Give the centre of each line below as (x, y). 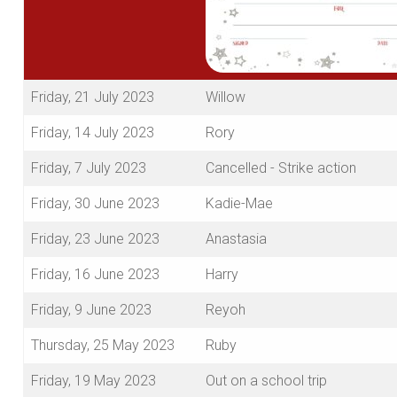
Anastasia (236, 239)
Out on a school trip (266, 381)
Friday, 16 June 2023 (95, 275)
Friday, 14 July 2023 (93, 133)
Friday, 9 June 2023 (91, 310)
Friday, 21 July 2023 (93, 97)
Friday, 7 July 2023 (89, 168)
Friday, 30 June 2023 (95, 204)
